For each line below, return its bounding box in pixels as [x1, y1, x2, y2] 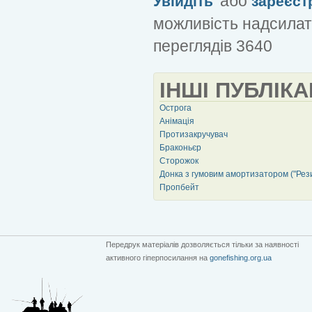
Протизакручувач [159, 129, 228, 139]
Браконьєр [159, 142, 201, 153]
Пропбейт [159, 182, 199, 192]
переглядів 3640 [153, 36, 272, 55]
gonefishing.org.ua [210, 253, 272, 262]
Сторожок [159, 155, 198, 166]
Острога [159, 102, 192, 113]
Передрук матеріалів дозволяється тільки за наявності [106, 240, 299, 249]
